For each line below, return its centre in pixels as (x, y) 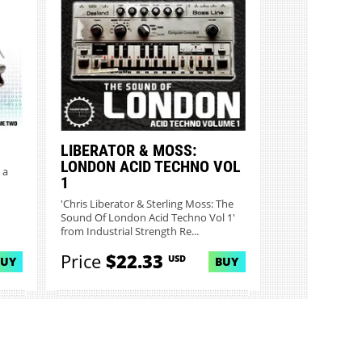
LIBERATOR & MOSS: (129, 150)
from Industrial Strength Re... (130, 231)
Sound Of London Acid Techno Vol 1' (148, 217)
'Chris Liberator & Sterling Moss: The (147, 204)
